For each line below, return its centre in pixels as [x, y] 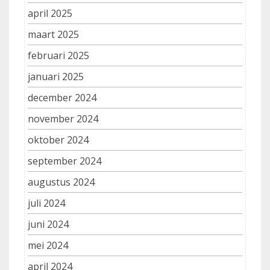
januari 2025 [56, 77]
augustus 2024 [61, 182]
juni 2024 [48, 224]
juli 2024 [46, 203]
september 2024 [64, 161]
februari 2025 [58, 56]
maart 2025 [53, 35]
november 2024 [63, 119]
